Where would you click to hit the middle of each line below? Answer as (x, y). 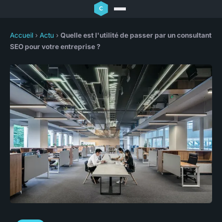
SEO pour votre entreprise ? (55, 47)
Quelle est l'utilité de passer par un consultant (136, 35)
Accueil (22, 35)
